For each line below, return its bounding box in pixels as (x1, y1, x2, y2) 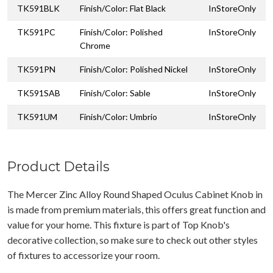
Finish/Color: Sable (80, 87, 151, 98)
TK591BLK (17, 2, 60, 13)
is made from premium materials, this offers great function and (7, 203, 266, 215)
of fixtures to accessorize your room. (7, 249, 160, 261)
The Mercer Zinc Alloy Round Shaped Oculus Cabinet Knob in (7, 188, 263, 200)
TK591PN (17, 63, 55, 74)
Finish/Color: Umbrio (80, 111, 157, 122)
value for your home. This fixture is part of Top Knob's (7, 218, 230, 230)
